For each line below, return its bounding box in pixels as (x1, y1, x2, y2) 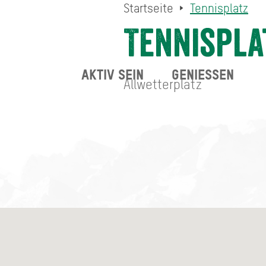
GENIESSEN (172, 66, 227, 83)
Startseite (123, 1, 173, 16)
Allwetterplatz (123, 77, 202, 93)
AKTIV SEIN (81, 66, 144, 83)
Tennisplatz (189, 1, 248, 16)
